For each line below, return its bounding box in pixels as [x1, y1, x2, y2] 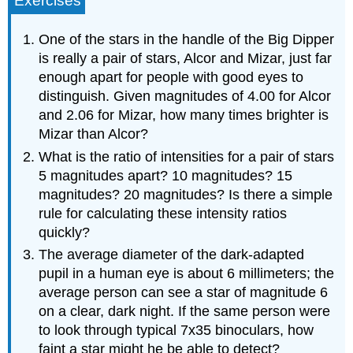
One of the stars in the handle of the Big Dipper [39, 32, 335, 48]
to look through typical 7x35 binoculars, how [39, 322, 314, 339]
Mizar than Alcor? [39, 126, 149, 143]
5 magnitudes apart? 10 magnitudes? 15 [39, 167, 293, 184]
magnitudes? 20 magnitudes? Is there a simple [39, 186, 333, 203]
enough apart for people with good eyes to [39, 69, 304, 86]
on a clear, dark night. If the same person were [39, 303, 331, 320]
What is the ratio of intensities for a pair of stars [39, 148, 335, 165]
